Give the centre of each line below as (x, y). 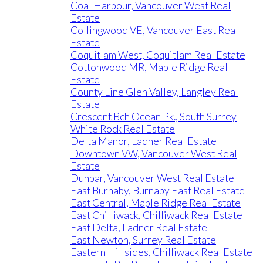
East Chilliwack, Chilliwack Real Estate (156, 215)
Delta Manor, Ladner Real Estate (144, 141)
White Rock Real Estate (123, 129)
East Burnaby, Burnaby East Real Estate (158, 190)
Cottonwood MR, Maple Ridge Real (149, 67)
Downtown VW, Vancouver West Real (154, 154)
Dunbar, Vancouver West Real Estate (152, 178)
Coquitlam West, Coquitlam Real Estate (158, 55)
